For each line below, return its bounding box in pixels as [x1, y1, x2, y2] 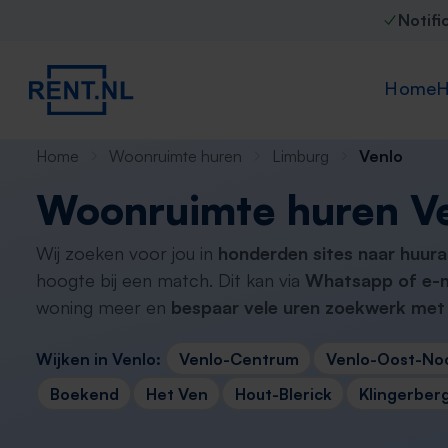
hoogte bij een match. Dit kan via [36, 269, 305, 291]
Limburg [272, 146, 329, 166]
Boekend [49, 383, 119, 404]
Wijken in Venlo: [36, 348, 161, 369]
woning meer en [36, 296, 171, 318]
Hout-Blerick [234, 383, 332, 404]
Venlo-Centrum [178, 348, 299, 369]
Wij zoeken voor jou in [36, 242, 218, 264]
